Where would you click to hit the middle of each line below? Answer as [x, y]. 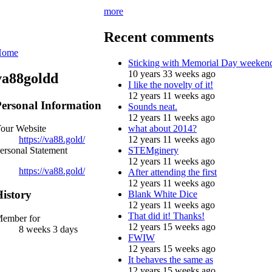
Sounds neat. [153, 106]
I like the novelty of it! [171, 84]
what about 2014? [162, 128]
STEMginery [153, 150]
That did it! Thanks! [166, 216]
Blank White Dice [163, 194]
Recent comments [159, 37]
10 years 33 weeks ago [172, 73]
